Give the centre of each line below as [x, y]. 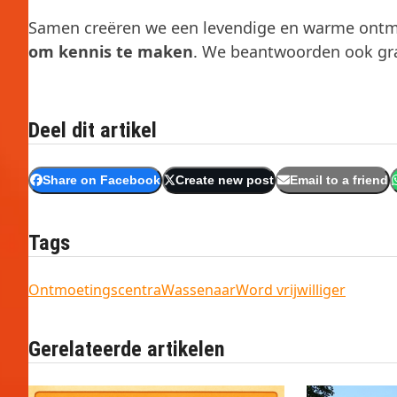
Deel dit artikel [93, 130]
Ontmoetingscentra [95, 289]
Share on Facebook [101, 180]
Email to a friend [339, 180]
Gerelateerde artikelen [127, 349]
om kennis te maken [111, 51]
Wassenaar [198, 289]
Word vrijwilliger [291, 289]
